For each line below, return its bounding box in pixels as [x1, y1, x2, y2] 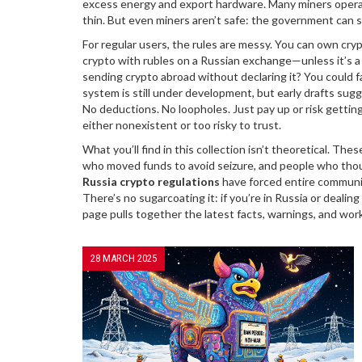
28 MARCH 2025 [90, 252, 157, 264]
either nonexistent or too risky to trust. [82, 118, 281, 132]
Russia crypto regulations [82, 175, 220, 188]
